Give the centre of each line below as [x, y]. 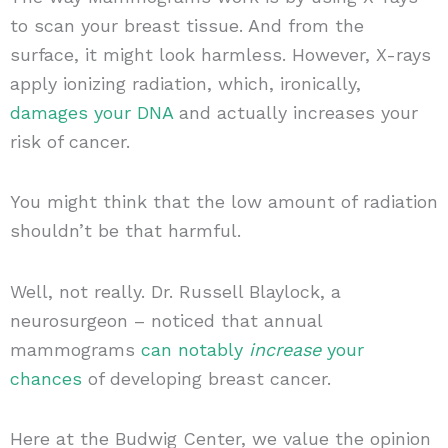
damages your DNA [91, 112]
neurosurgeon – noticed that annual [165, 320]
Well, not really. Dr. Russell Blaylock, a [175, 291]
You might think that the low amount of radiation [223, 202]
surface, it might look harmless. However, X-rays [220, 54]
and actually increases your [295, 112]
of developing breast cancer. [206, 378]
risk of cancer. [69, 141]
